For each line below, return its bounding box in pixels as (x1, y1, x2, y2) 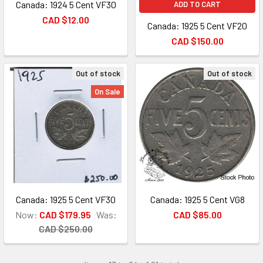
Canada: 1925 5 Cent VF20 (147, 20, 247, 31)
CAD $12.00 (42, 14, 89, 25)
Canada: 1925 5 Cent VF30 (16, 194, 116, 205)
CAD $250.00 (39, 223, 93, 234)
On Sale (95, 86, 120, 96)
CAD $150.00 (171, 35, 224, 46)
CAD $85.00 (173, 209, 222, 220)
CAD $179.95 (39, 209, 91, 220)
